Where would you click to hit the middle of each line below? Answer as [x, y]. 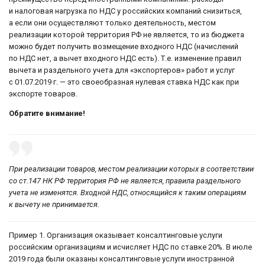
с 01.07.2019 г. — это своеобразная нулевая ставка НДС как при [124, 82]
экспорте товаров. [43, 94]
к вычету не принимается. [54, 205]
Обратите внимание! [48, 114]
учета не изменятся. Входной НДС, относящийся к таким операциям [127, 193]
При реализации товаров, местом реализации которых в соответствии [131, 169]
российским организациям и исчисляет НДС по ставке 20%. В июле [130, 247]
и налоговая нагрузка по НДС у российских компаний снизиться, [125, 11]
